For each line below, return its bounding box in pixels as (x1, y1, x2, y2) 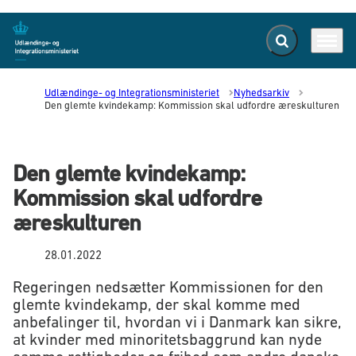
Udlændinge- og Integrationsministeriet (44, 87, 219, 99)
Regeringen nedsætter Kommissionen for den (13, 278, 323, 296)
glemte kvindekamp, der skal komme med (13, 296, 300, 314)
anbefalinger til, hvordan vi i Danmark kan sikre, (13, 313, 342, 331)
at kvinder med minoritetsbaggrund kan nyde (13, 331, 322, 349)
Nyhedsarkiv (234, 87, 289, 99)
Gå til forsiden (12, 40, 89, 55)
